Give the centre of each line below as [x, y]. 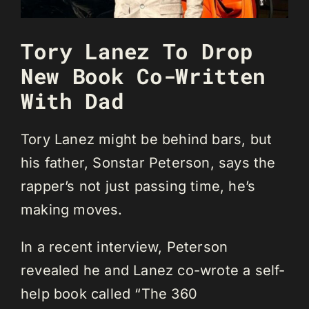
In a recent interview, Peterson [124, 247]
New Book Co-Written [143, 76]
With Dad [72, 100]
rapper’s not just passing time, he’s [138, 186]
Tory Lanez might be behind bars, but [147, 139]
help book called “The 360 [109, 293]
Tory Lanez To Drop [137, 51]
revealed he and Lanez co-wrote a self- [153, 270]
